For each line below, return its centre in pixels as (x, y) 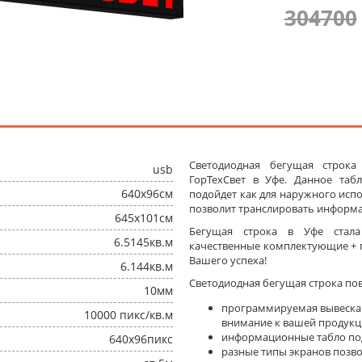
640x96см (147, 194)
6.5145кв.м (143, 242)
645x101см (144, 218)
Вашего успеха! (228, 260)
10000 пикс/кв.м (128, 315)
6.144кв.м (147, 266)
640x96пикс (141, 339)
